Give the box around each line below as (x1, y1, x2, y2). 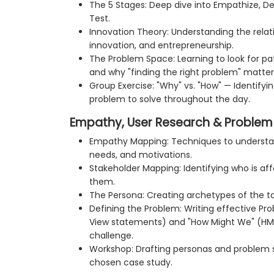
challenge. (89, 229, 133, 242)
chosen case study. (89, 256, 172, 268)
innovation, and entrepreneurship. (89, 39, 234, 51)
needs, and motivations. (89, 148, 192, 161)
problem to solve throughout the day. (89, 92, 250, 105)
